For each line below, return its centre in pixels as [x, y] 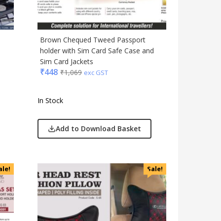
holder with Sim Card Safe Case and [97, 51]
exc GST [96, 73]
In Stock [51, 101]
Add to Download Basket [99, 129]
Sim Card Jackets [67, 62]
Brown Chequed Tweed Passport [93, 40]
